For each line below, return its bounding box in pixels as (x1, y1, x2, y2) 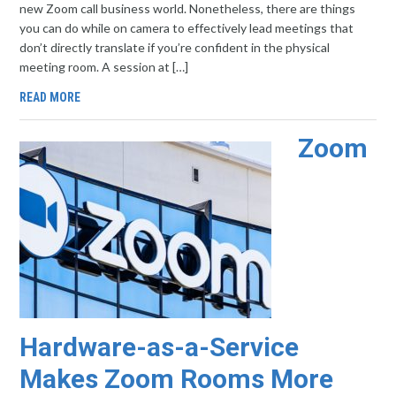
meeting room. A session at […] (19, 59, 189, 74)
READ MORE (19, 90, 81, 104)
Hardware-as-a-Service (19, 331, 300, 362)
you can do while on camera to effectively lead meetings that (19, 20, 354, 35)
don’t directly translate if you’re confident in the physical (19, 40, 331, 55)
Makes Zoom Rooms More (19, 363, 334, 394)
